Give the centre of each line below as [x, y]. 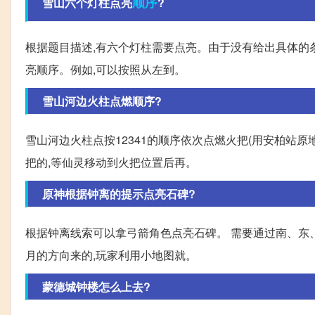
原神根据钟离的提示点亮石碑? [119, 194]
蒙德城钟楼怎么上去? [96, 287]
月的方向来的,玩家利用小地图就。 [111, 255]
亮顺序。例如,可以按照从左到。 [105, 70]
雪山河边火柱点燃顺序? [102, 101]
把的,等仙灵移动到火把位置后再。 [111, 162]
